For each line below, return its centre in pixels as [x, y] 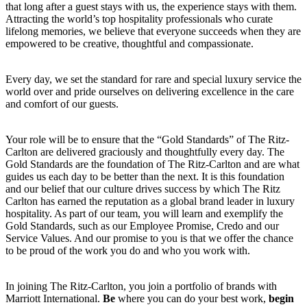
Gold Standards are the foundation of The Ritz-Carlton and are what [152, 164]
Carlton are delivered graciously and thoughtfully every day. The [145, 152]
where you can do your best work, [193, 299]
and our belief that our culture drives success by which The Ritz [143, 189]
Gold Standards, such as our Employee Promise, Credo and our [142, 226]
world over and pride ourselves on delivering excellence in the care [150, 92]
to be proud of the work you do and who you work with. [128, 251]
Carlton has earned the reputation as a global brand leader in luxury [150, 201]
